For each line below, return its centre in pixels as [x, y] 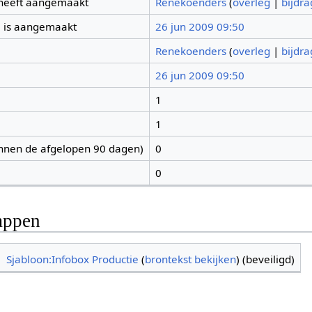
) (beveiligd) [266, 259]
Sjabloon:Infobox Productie [73, 259]
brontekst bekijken [191, 259]
